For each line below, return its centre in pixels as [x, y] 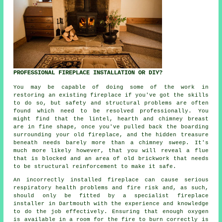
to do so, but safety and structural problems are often [111, 103]
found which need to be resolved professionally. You [111, 111]
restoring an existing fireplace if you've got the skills [111, 95]
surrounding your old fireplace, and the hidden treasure [111, 135]
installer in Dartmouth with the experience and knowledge [111, 204]
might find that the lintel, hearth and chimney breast [111, 119]
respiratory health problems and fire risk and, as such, [111, 188]
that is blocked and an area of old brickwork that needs [111, 159]
